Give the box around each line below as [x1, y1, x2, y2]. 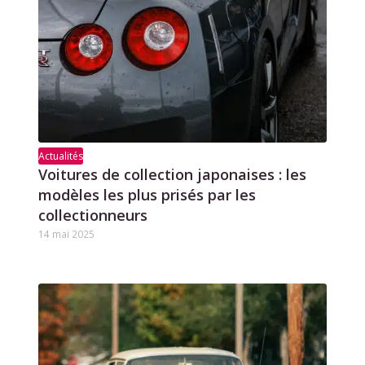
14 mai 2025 [37, 226, 95, 240]
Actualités [37, 148, 83, 163]
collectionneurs [37, 204, 147, 225]
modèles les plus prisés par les [37, 184, 256, 204]
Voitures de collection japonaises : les [37, 164, 306, 184]
